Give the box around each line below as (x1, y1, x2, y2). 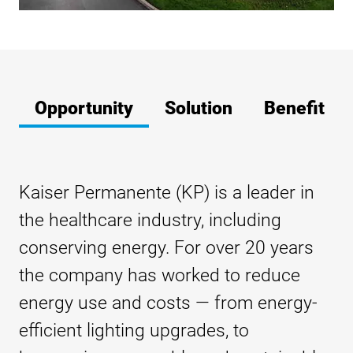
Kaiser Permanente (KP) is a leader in (19, 182, 314, 204)
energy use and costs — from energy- (19, 292, 318, 314)
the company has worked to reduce (19, 265, 300, 287)
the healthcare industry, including (19, 210, 281, 232)
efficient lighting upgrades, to (19, 320, 249, 342)
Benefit (264, 98, 325, 120)
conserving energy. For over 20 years (19, 237, 314, 259)
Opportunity (35, 98, 133, 120)
